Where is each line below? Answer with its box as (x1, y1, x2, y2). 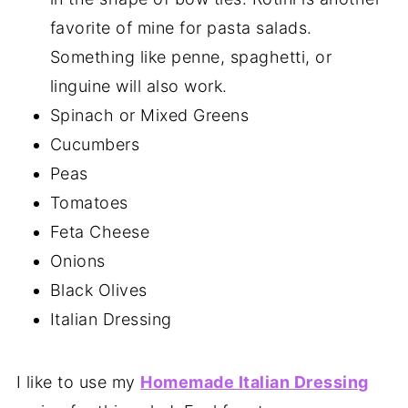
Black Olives (49, 280, 148, 300)
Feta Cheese (49, 221, 150, 241)
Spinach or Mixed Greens (49, 105, 250, 125)
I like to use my (15, 372, 141, 392)
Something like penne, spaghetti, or (49, 46, 332, 66)
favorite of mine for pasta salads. (49, 17, 312, 37)
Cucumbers (49, 134, 140, 154)
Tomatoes (49, 192, 128, 212)
